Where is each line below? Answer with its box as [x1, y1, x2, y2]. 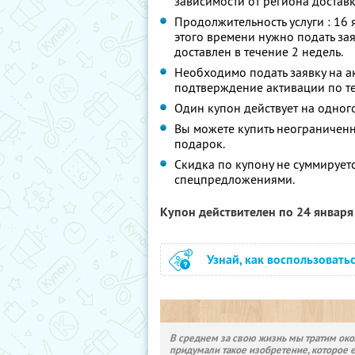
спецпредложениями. [174, 171, 295, 187]
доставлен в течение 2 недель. [174, 44, 343, 59]
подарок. [174, 136, 225, 151]
